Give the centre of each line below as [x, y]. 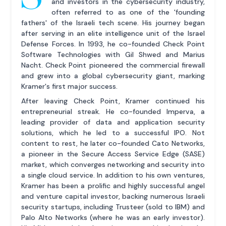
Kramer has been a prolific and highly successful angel [113, 186]
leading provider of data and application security [113, 122]
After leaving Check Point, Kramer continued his [113, 101]
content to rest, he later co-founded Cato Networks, [113, 144]
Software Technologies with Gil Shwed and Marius [113, 55]
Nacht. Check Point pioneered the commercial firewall [113, 65]
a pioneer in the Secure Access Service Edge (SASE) [113, 154]
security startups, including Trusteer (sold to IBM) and [113, 207]
